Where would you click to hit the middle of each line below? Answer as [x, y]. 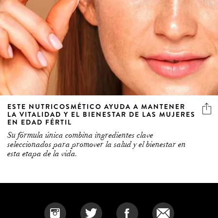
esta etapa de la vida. [42, 154]
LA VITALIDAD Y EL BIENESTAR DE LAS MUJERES [101, 115]
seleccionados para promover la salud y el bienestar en [97, 145]
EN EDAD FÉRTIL [40, 122]
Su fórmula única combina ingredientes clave [80, 136]
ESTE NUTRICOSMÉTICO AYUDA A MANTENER [96, 107]
